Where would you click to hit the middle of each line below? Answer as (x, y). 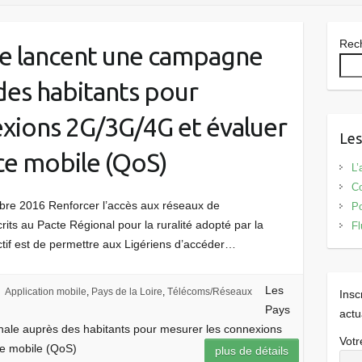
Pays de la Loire (126, 291)
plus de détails (252, 350)
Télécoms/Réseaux (209, 291)
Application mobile (45, 291)
